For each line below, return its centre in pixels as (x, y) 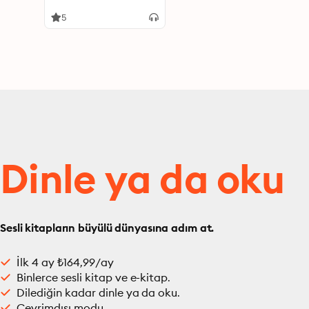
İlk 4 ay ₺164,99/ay (65, 262)
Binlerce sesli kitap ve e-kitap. (94, 277)
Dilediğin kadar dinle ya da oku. (99, 292)
